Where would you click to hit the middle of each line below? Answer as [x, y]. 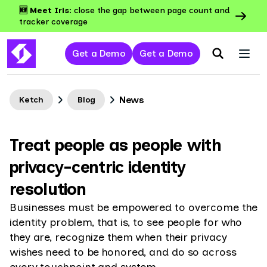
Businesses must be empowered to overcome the [133, 207]
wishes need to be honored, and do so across [123, 252]
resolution [48, 189]
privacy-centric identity [98, 167]
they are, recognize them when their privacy [118, 237]
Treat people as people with [116, 145]
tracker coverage [53, 22]
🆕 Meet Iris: [46, 10]
